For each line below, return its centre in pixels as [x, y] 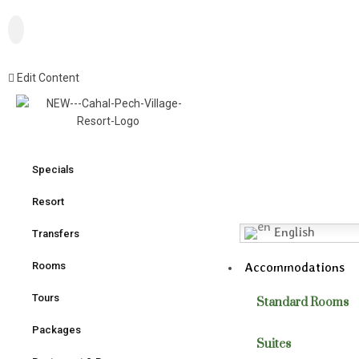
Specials [53, 169]
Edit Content [48, 78]
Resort [48, 202]
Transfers [56, 234]
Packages [56, 330]
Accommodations [294, 267]
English [292, 232]
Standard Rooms [302, 302]
